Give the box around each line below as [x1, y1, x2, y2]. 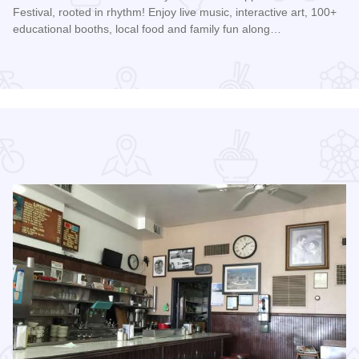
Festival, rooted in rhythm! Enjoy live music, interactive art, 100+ [13, 6, 337, 19]
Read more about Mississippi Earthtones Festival [12, 52, 290, 67]
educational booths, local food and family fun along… [13, 22, 281, 36]
